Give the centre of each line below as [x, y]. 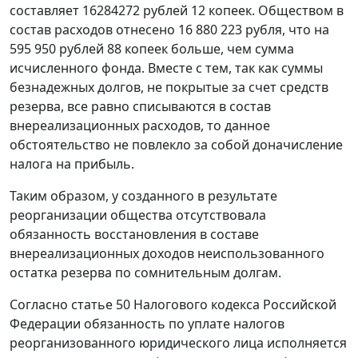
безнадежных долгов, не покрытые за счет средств [169, 88]
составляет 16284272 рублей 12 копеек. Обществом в [177, 11]
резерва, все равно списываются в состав [140, 107]
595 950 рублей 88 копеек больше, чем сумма [152, 49]
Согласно [40, 305]
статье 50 [101, 305]
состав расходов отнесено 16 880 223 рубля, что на [169, 30]
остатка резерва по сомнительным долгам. [145, 273]
